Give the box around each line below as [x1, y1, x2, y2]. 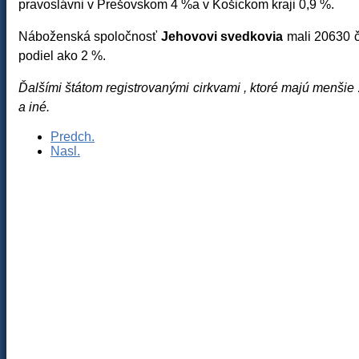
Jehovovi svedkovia [160, 30, 284, 43]
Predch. [50, 130, 95, 143]
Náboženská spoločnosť [18, 30, 161, 43]
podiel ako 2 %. [18, 49, 106, 63]
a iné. [18, 100, 50, 114]
